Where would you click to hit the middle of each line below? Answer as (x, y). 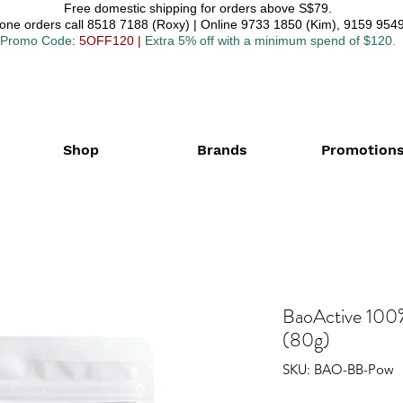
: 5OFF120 (103, 40)
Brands (222, 149)
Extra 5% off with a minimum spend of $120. (270, 40)
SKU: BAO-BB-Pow (338, 369)
